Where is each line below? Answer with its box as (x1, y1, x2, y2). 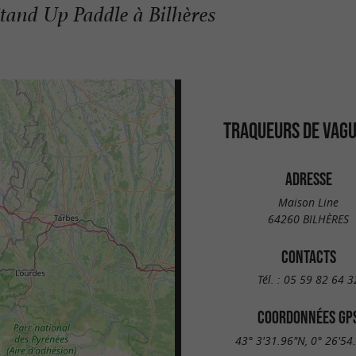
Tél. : (257, 272, 284, 288)
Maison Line (278, 194, 339, 210)
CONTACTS (281, 246, 336, 266)
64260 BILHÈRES (268, 211, 349, 226)
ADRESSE (284, 169, 332, 188)
